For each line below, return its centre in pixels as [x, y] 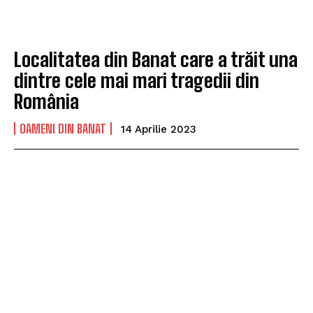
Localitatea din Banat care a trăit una [156, 60]
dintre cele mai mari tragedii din [137, 81]
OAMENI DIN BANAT [63, 129]
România [46, 102]
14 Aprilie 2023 [159, 130]
